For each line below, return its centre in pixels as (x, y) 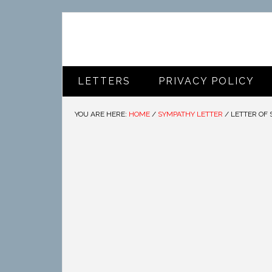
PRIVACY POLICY (206, 81)
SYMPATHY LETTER (190, 114)
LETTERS (104, 81)
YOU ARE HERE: (102, 114)
